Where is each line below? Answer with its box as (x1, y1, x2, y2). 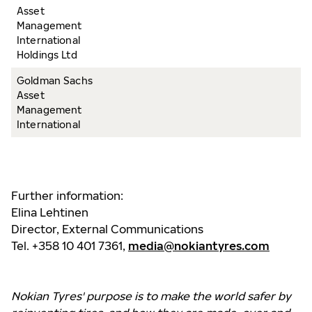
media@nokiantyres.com (128, 239, 270, 253)
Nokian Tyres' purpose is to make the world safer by (11, 289, 291, 303)
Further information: (11, 189, 123, 203)
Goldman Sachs (17, 75, 93, 86)
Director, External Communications (11, 222, 203, 236)
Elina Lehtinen (11, 205, 88, 219)
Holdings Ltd (17, 49, 77, 61)
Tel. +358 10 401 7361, (11, 239, 125, 253)
